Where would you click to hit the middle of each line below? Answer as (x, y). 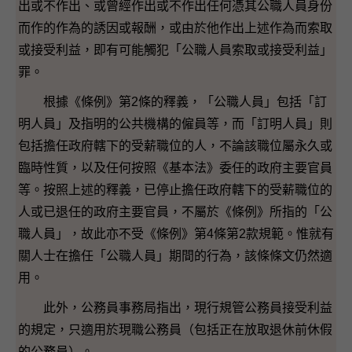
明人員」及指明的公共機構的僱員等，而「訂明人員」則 (175, 123)
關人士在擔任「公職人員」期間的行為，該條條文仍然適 (175, 255)
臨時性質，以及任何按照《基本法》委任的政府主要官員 (175, 167)
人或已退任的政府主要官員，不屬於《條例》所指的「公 (175, 211)
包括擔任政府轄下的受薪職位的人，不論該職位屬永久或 (175, 145)
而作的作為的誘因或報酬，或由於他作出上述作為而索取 (175, 27)
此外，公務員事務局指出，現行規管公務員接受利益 (175, 307)
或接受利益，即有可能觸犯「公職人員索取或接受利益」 (175, 49)
